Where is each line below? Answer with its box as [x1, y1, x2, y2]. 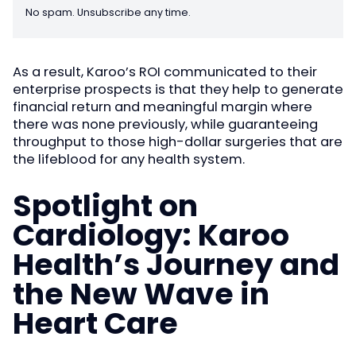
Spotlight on [13, 184, 198, 226]
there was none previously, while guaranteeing [13, 115, 318, 134]
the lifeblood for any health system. [13, 150, 245, 169]
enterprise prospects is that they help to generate [13, 80, 343, 99]
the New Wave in [13, 273, 269, 315]
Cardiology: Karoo [13, 214, 289, 256]
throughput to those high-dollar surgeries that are [13, 133, 342, 152]
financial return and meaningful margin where [13, 98, 312, 117]
